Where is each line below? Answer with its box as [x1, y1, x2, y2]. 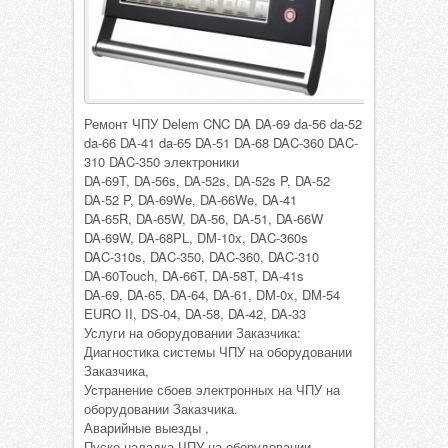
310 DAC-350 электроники [84, 152, 239, 172]
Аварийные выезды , [84, 418, 209, 438]
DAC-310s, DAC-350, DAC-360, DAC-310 [84, 247, 319, 267]
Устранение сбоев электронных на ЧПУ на [84, 380, 340, 400]
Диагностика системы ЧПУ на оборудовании [84, 342, 352, 362]
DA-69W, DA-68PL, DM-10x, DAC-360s [84, 228, 308, 248]
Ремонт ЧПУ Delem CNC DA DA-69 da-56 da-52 [84, 114, 362, 134]
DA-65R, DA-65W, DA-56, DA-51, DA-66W [84, 209, 323, 229]
